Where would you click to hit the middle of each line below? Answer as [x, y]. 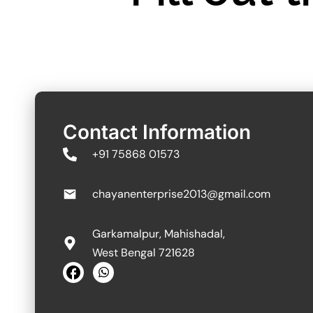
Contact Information [157, 132]
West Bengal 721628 [144, 253]
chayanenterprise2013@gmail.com [181, 194]
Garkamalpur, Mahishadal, [159, 234]
